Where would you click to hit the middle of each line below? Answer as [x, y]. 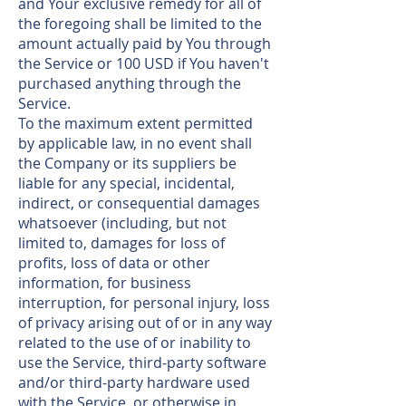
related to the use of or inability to [135, 343]
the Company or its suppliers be [127, 163]
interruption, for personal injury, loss [144, 303]
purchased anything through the [130, 83]
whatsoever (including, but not [122, 223]
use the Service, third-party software [142, 362]
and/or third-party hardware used [134, 382]
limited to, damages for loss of [121, 243]
